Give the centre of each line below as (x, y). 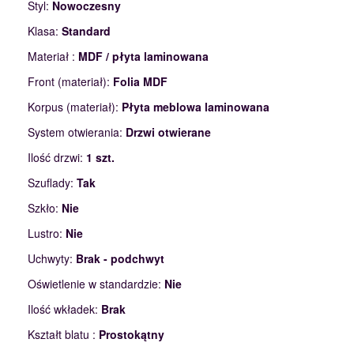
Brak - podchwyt (120, 259)
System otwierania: (77, 132)
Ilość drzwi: (57, 158)
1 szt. (100, 158)
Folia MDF (140, 82)
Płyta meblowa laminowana (196, 107)
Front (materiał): (70, 82)
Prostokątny (132, 335)
